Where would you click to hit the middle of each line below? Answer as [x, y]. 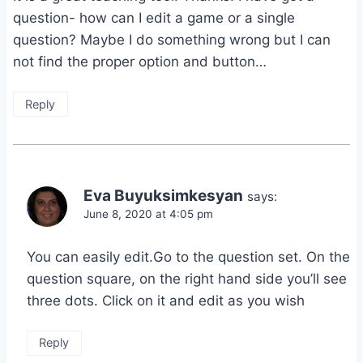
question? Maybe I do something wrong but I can [172, 39]
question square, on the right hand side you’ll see [187, 278]
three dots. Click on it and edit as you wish [166, 300]
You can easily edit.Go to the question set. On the [188, 256]
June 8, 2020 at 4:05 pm [148, 214]
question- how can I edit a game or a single [154, 17]
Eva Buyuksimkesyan [163, 195]
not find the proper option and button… [140, 61]
